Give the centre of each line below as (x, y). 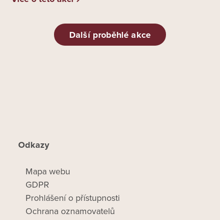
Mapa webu (48, 172)
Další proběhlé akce (110, 35)
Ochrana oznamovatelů (70, 211)
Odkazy (34, 145)
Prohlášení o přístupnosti (73, 198)
